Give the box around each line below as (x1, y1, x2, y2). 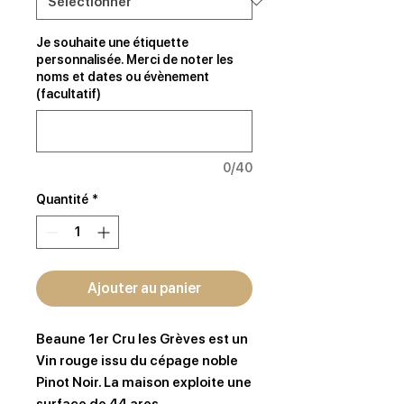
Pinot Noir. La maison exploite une (36, 374, 252, 390)
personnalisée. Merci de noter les (36, 52, 234, 67)
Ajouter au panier (87, 280, 201, 297)
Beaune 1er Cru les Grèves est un (36, 331, 248, 347)
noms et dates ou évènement (36, 69, 209, 84)
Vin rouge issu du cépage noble (36, 353, 238, 369)
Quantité (36, 192, 88, 207)
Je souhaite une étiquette (36, 35, 188, 50)
